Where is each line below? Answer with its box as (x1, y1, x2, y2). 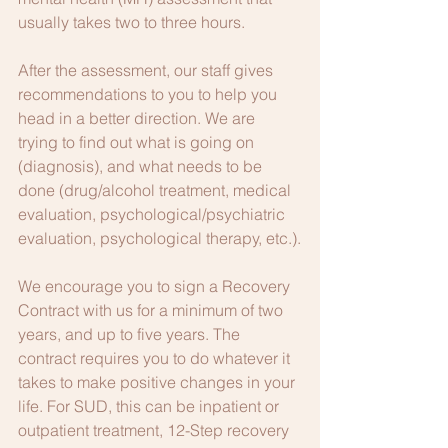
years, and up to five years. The (18, 324, 244, 344)
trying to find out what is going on (18, 132, 258, 152)
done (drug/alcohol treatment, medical (18, 180, 295, 200)
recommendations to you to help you (18, 84, 281, 104)
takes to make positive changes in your (18, 372, 299, 392)
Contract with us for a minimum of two (18, 300, 287, 320)
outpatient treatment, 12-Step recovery (18, 420, 293, 440)
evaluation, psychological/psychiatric (18, 204, 289, 224)
